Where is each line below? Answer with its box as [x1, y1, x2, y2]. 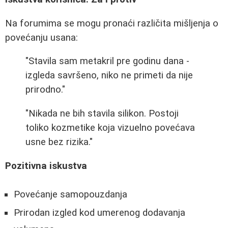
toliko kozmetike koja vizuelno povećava [25, 122, 195, 134]
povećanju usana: [5, 32, 78, 43]
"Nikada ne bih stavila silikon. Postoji [25, 108, 179, 120]
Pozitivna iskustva [5, 160, 87, 172]
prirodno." [25, 84, 65, 96]
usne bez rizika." [25, 136, 93, 148]
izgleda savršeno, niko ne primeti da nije [25, 70, 193, 81]
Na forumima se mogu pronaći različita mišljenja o [5, 17, 218, 29]
